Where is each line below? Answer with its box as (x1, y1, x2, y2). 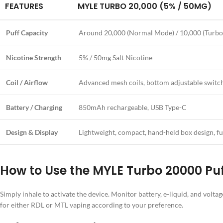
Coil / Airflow (6, 78, 48, 87)
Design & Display (6, 128, 58, 136)
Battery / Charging (6, 103, 62, 111)
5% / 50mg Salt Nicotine (79, 53, 152, 62)
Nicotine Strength (6, 53, 61, 62)
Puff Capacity (6, 28, 48, 37)
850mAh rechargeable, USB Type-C (79, 103, 187, 111)
